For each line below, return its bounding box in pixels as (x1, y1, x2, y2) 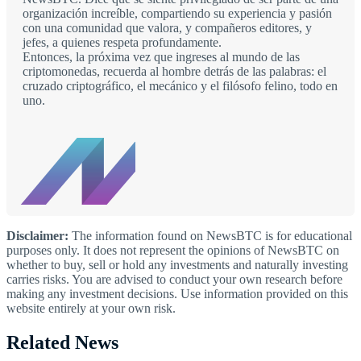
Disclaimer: (6, 228, 68, 243)
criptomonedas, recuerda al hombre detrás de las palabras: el (23, 64, 326, 78)
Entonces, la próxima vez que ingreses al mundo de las (23, 49, 300, 64)
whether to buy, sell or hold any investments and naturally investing (6, 257, 348, 272)
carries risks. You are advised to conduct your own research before (6, 272, 342, 286)
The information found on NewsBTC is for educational (68, 228, 352, 243)
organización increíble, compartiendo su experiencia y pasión (23, 6, 332, 20)
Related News (6, 331, 118, 353)
